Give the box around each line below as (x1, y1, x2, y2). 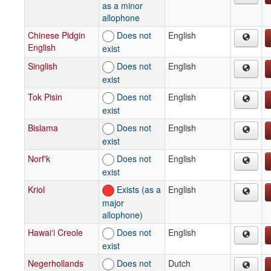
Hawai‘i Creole (28, 226, 83, 238)
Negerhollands (28, 256, 83, 269)
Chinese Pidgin (28, 28, 85, 41)
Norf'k (28, 152, 50, 165)
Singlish (28, 59, 57, 72)
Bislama (28, 121, 58, 134)
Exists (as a (114, 183, 161, 195)
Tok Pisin (28, 90, 62, 103)
